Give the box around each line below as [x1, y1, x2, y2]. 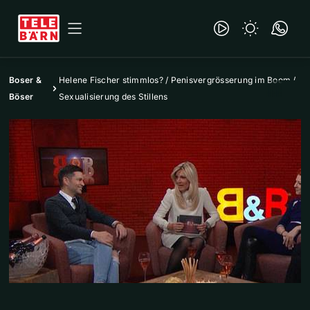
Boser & [9, 75, 42, 85]
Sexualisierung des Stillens [58, 91, 168, 102]
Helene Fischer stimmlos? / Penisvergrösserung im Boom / [58, 75, 296, 85]
